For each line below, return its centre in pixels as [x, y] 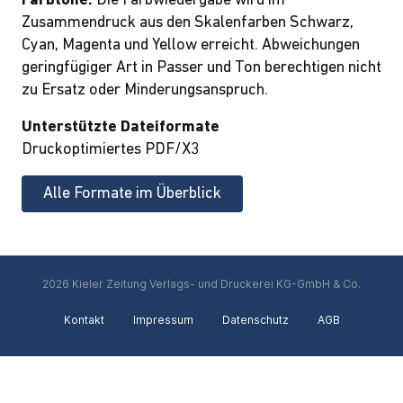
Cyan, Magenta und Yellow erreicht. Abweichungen [191, 45]
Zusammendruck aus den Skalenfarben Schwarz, [188, 23]
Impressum [163, 320]
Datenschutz [255, 320]
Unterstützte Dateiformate [121, 127]
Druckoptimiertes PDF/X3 [111, 150]
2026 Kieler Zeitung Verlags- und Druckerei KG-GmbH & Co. [201, 284]
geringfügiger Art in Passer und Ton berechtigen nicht [201, 68]
